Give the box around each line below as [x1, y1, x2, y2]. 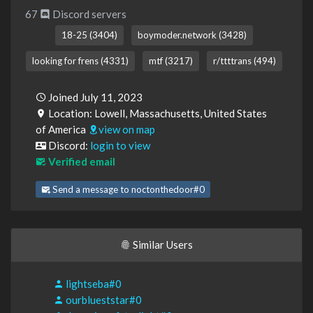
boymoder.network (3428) [137, 29, 247, 41]
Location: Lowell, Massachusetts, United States [46, 107, 267, 120]
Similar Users [131, 238, 193, 252]
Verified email [46, 155, 115, 168]
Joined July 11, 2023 [46, 91, 143, 104]
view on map [99, 123, 155, 136]
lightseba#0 [64, 277, 122, 291]
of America [36, 123, 88, 136]
